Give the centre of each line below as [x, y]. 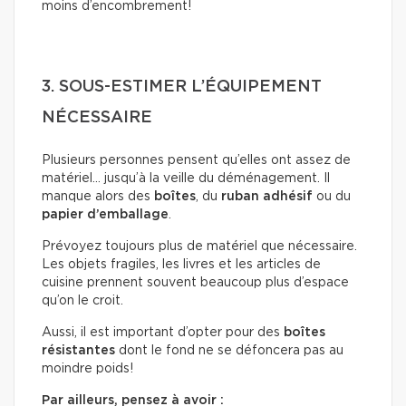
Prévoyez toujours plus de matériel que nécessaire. [199, 247]
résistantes [78, 351]
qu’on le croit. [82, 301]
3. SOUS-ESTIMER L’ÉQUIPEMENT [182, 87]
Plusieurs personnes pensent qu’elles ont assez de [196, 161]
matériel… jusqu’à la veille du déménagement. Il [186, 179]
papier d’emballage [105, 215]
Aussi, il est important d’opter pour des [163, 333]
